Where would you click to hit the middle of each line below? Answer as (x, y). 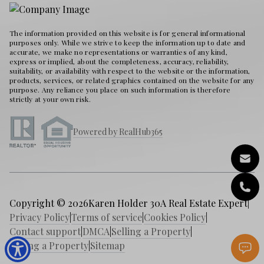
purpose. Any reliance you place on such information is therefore (120, 90)
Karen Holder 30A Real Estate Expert (168, 203)
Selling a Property (151, 232)
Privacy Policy (39, 217)
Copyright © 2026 (49, 203)
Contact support (45, 232)
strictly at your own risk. (50, 99)
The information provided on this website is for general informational (128, 33)
